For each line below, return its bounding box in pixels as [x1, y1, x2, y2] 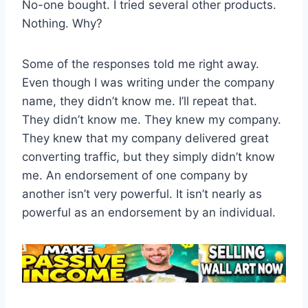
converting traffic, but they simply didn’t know [22, 149, 275, 164]
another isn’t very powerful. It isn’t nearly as [22, 186, 262, 201]
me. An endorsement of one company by [22, 168, 247, 182]
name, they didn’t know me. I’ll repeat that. [22, 93, 257, 108]
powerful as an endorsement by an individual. [22, 205, 276, 219]
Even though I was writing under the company [22, 75, 274, 89]
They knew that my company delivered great [22, 131, 269, 145]
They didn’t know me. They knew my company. [22, 112, 281, 126]
